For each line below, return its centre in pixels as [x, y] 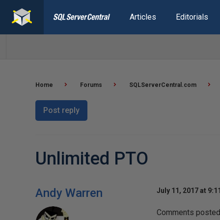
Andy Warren [69, 193]
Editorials [192, 17]
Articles [143, 17]
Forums [91, 85]
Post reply [61, 110]
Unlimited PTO [92, 159]
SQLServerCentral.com [163, 85]
